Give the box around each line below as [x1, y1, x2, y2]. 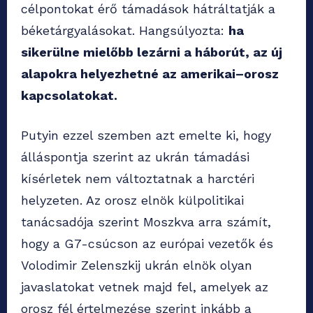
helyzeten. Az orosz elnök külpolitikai [21, 193, 244, 208]
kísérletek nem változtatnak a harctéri [21, 171, 254, 187]
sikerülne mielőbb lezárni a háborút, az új [21, 45, 282, 60]
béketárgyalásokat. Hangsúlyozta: [21, 23, 228, 38]
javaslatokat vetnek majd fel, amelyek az [21, 279, 268, 295]
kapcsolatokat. [21, 88, 117, 103]
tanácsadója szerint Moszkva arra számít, [21, 214, 271, 230]
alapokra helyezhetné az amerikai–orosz [21, 66, 279, 82]
